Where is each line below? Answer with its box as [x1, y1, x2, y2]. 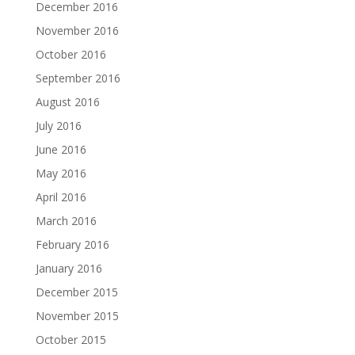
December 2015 [35, 284, 118, 300]
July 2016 [35, 118, 82, 133]
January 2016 [35, 261, 102, 276]
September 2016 [35, 71, 120, 86]
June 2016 [35, 142, 86, 157]
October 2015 [35, 332, 106, 347]
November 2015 [35, 308, 119, 323]
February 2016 [35, 237, 109, 252]
